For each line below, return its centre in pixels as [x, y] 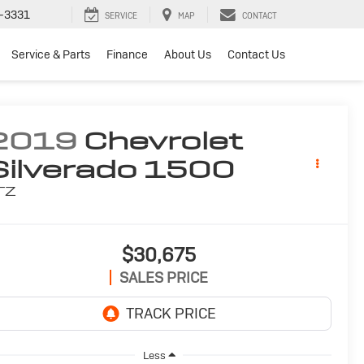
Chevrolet [164, 141]
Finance [127, 55]
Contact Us [256, 55]
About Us [188, 55]
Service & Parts [51, 55]
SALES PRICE [164, 278]
